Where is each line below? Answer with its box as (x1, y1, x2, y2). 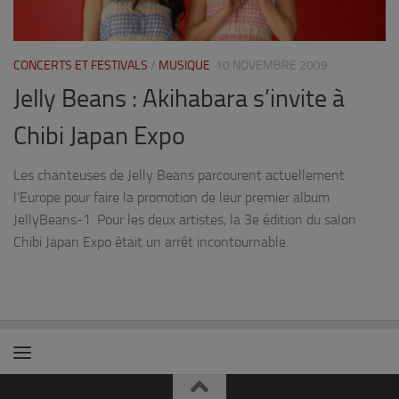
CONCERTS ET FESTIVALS (13, 58, 148, 74)
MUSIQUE (159, 58, 210, 74)
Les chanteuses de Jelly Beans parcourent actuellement (13, 167, 345, 184)
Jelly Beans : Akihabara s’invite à (13, 84, 345, 114)
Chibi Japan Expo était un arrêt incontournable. (13, 233, 289, 251)
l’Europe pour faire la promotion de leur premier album (13, 189, 330, 207)
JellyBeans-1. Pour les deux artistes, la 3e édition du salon (13, 211, 356, 229)
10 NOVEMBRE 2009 (216, 58, 328, 74)
